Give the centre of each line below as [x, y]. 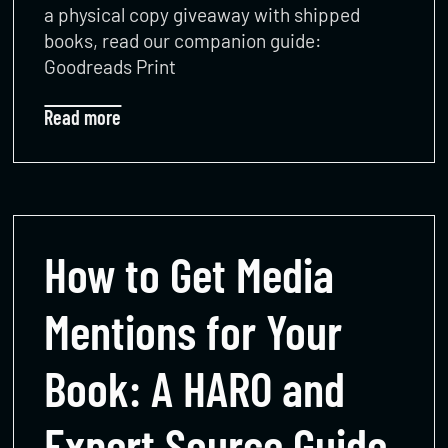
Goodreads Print [110, 66]
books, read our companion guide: [183, 40]
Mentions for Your [193, 330]
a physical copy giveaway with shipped [202, 14]
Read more [83, 116]
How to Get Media [189, 273]
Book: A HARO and [195, 387]
